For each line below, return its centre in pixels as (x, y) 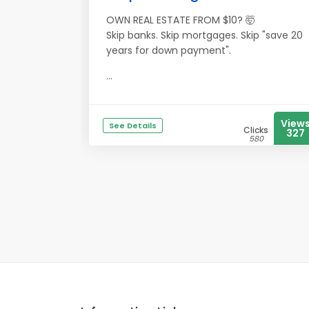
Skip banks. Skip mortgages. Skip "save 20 (205, 35)
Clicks (256, 130)
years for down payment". (169, 50)
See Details (133, 126)
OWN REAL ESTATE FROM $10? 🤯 (181, 20)
